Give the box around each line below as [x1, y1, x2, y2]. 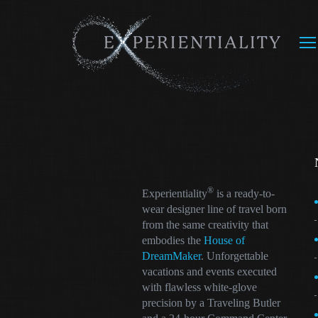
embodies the [141, 234, 204, 246]
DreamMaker [141, 250, 201, 262]
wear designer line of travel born [141, 203, 287, 215]
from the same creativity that [141, 219, 268, 231]
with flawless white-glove [141, 281, 257, 293]
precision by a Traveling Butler [141, 297, 280, 309]
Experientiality [141, 187, 207, 199]
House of [203, 234, 245, 246]
